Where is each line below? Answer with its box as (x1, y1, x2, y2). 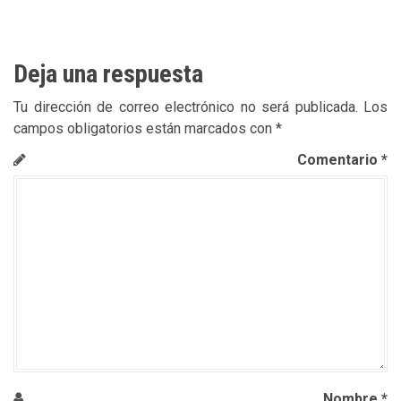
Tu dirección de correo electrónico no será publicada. (13, 98, 358, 115)
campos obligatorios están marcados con (13, 119, 276, 137)
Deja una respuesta (13, 58, 203, 89)
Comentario (297, 150, 381, 168)
